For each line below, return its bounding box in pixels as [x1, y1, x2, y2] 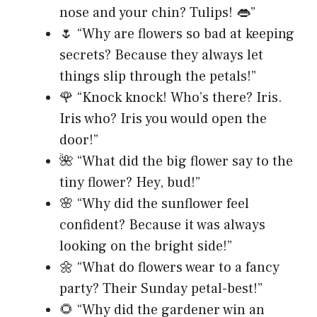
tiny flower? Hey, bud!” [59, 173, 200, 192]
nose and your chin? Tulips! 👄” [59, 4, 255, 23]
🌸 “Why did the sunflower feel [59, 195, 249, 214]
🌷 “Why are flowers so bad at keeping [59, 25, 294, 44]
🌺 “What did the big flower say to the [59, 152, 293, 171]
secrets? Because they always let [59, 46, 263, 65]
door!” [59, 131, 98, 150]
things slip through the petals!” [59, 67, 256, 86]
